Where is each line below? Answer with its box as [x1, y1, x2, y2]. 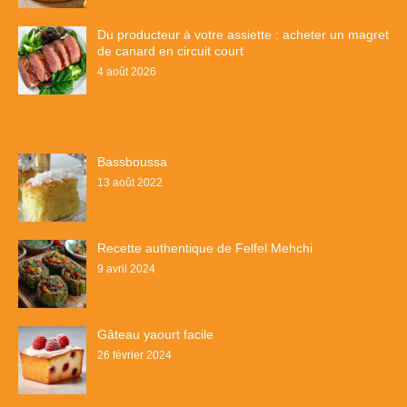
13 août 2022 [97, 176, 163, 190]
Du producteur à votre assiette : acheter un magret [97, 27, 389, 43]
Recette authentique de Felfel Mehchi [97, 241, 313, 256]
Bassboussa [97, 154, 167, 170]
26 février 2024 [97, 349, 172, 362]
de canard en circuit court [97, 44, 243, 59]
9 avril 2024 [97, 263, 155, 276]
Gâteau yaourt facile [97, 327, 213, 342]
